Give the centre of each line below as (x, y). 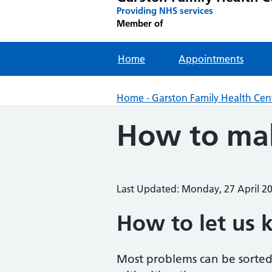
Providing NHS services (165, 11)
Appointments (211, 59)
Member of (140, 23)
